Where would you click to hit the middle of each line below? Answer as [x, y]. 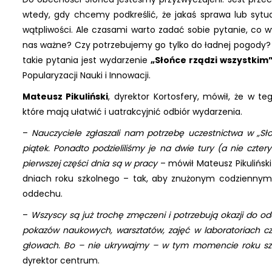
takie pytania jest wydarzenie [87, 60]
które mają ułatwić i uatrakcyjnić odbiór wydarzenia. [134, 111]
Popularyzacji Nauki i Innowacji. [86, 75]
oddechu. [48, 193]
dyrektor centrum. [61, 260]
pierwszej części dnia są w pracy [91, 163]
